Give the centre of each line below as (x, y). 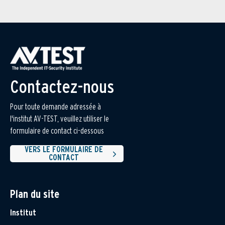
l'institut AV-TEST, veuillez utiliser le (60, 119)
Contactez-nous (62, 87)
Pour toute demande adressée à (55, 107)
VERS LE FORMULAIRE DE (64, 150)
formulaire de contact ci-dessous (57, 131)
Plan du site (35, 194)
